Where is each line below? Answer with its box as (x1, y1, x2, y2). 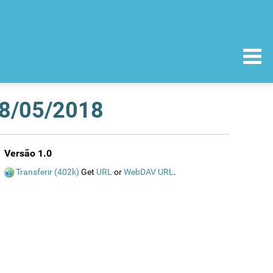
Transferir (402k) (15, 166, 79, 177)
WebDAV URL (123, 166, 174, 177)
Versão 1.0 (4, 147, 52, 159)
